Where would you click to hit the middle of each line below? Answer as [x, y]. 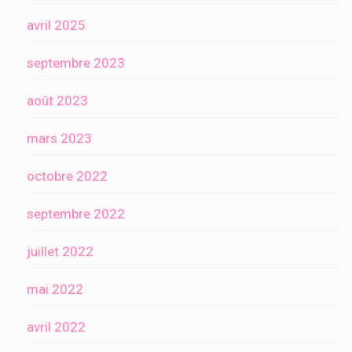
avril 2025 [56, 26]
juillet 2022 [60, 252]
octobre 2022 [67, 176]
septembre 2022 [76, 214]
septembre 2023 [76, 63]
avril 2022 [56, 327]
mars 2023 [59, 139]
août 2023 [57, 101]
